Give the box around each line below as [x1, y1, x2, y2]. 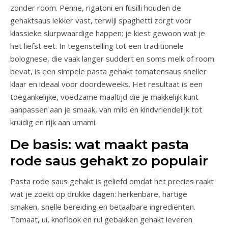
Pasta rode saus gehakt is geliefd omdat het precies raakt [10, 176, 214, 186]
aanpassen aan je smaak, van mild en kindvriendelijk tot [10, 104, 202, 115]
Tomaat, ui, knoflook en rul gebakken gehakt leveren [10, 214, 192, 224]
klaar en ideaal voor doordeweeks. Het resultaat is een [10, 78, 203, 89]
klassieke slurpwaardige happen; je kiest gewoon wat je [10, 27, 205, 38]
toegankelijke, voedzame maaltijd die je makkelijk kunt [10, 91, 198, 102]
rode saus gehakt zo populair [10, 152, 208, 169]
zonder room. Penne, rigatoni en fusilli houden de [10, 2, 181, 13]
